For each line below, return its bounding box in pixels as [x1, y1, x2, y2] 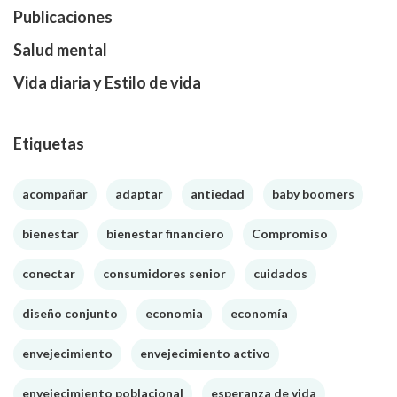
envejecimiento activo [140, 346, 270, 361]
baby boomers [272, 186, 354, 201]
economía [230, 306, 288, 321]
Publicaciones [13, 7, 113, 27]
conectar [22, 266, 75, 281]
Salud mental [13, 40, 107, 59]
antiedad [191, 186, 245, 201]
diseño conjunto [22, 306, 118, 321]
